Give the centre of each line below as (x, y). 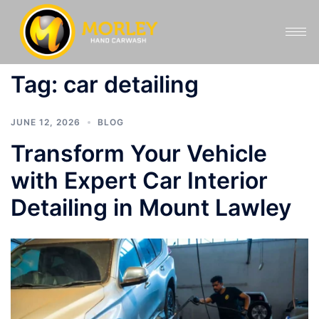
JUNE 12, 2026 (46, 122)
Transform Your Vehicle (139, 153)
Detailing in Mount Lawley (151, 207)
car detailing (131, 84)
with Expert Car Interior (139, 180)
